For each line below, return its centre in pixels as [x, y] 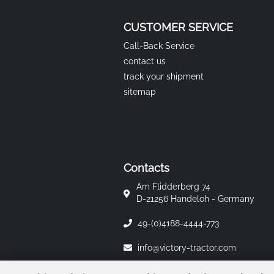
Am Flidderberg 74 [173, 187]
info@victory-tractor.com [186, 248]
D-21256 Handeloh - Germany [195, 199]
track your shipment [164, 76]
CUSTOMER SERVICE [178, 27]
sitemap [140, 92]
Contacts [146, 168]
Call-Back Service [159, 46]
